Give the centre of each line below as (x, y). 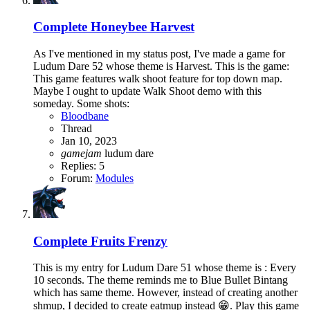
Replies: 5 (83, 165)
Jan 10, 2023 (89, 140)
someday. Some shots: (81, 103)
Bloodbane (85, 116)
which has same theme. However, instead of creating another (165, 293)
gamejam (81, 153)
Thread (76, 128)
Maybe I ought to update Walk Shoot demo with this (147, 91)
